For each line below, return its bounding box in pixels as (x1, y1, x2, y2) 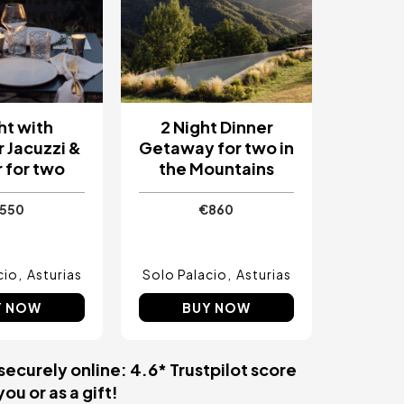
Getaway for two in (139, 136, 294, 158)
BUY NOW (182, 298, 251, 316)
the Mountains (159, 157, 274, 179)
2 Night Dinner (160, 115, 273, 137)
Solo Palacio (142, 265, 227, 282)
